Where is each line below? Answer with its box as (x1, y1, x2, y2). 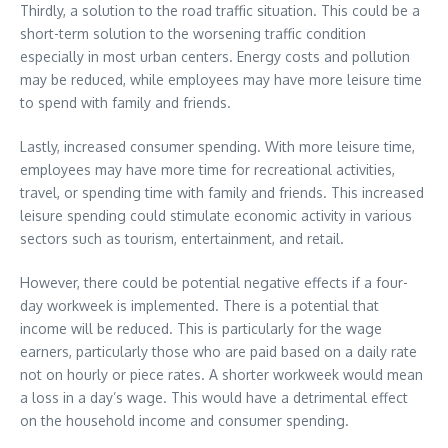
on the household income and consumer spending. (20, 411, 349, 429)
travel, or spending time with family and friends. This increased (20, 183, 424, 201)
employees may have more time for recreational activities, (20, 160, 395, 178)
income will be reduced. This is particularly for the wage (20, 319, 382, 337)
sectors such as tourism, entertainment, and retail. (20, 229, 344, 247)
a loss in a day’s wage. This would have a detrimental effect (20, 388, 408, 406)
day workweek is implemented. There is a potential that (20, 296, 379, 314)
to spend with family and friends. (20, 93, 231, 111)
